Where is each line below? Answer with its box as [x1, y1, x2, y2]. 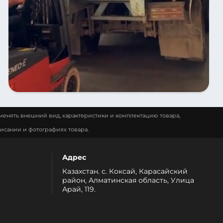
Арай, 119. [62, 184, 96, 194]
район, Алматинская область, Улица [62, 175, 195, 185]
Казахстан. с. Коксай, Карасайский [62, 166, 188, 176]
